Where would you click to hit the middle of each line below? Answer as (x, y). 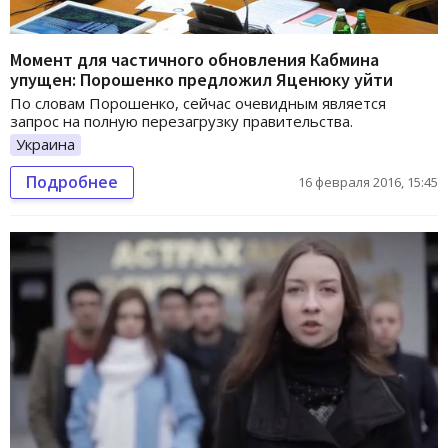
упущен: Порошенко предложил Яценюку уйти (201, 80)
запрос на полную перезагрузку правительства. (181, 121)
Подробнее (72, 182)
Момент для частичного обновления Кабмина (194, 60)
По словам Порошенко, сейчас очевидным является (198, 103)
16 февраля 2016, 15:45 (368, 182)
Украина (45, 144)
